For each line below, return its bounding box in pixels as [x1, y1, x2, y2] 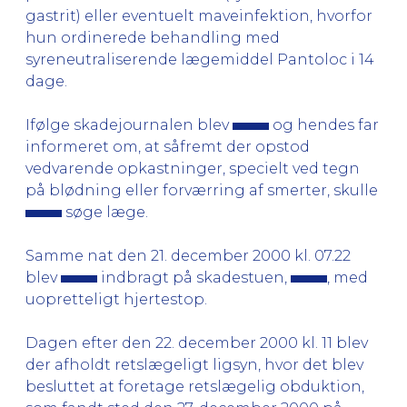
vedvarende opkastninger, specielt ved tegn [25, 159, 360, 177]
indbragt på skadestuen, [97, 268, 291, 286]
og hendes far [269, 115, 379, 134]
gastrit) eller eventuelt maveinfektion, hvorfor [25, 6, 372, 25]
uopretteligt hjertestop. [25, 290, 207, 308]
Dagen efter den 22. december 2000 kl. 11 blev [25, 333, 368, 352]
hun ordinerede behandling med [25, 28, 280, 46]
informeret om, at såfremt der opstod [25, 137, 310, 155]
